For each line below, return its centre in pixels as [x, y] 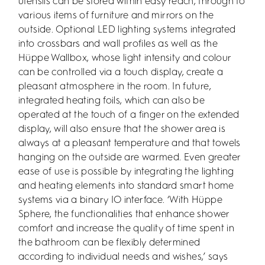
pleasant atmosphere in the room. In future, [115, 86]
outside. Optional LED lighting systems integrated [127, 30]
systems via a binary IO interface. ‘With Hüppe [120, 200]
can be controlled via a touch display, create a [121, 72]
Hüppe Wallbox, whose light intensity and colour [125, 58]
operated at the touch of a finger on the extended [129, 115]
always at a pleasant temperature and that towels [130, 143]
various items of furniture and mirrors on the [116, 15]
